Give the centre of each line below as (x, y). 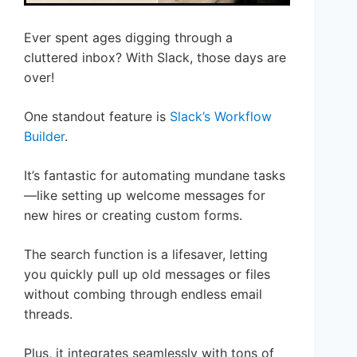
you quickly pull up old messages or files (147, 274)
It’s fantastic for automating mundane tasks (155, 175)
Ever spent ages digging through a (128, 37)
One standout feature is (97, 116)
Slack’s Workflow (221, 116)
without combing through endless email (143, 294)
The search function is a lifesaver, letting (146, 254)
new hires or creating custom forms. (133, 215)
